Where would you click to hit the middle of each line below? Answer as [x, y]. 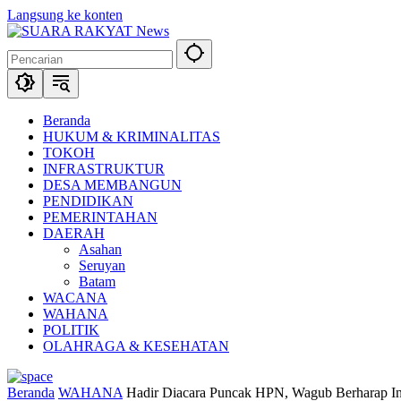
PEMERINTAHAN [100, 217]
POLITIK [71, 330]
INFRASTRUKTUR [104, 169]
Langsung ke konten [65, 15]
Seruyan [102, 265]
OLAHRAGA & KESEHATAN [136, 346]
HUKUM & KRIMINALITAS [132, 137]
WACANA [75, 298]
